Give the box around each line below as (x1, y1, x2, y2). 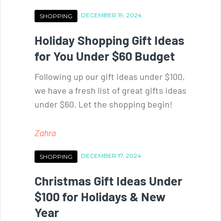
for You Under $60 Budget (35, 48, 175, 63)
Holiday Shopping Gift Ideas (35, 32, 184, 47)
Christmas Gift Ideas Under (35, 173, 183, 188)
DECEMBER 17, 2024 (81, 151, 141, 159)
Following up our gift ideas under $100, (35, 71, 185, 82)
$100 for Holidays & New (35, 188, 166, 204)
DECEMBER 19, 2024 (81, 11, 142, 19)
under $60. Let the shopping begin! (35, 98, 173, 110)
